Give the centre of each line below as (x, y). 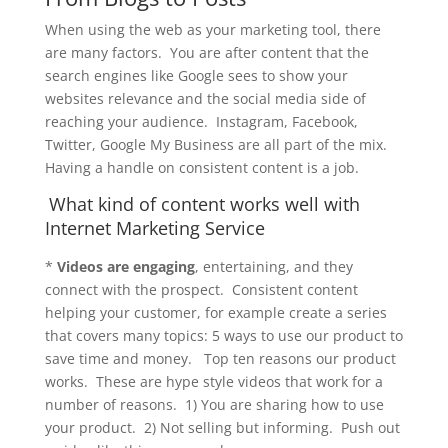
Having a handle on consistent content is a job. (203, 168)
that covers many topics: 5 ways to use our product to (223, 336)
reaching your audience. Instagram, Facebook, (201, 122)
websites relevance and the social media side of (205, 99)
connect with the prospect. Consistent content (201, 290)
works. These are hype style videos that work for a (213, 382)
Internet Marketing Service (154, 228)
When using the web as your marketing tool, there (212, 30)
